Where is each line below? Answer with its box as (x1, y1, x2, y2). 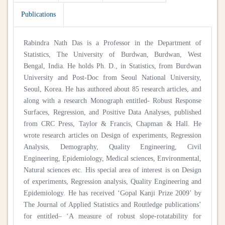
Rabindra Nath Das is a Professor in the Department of (24, 39, 201, 47)
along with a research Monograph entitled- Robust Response (24, 96, 201, 104)
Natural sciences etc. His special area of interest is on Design (24, 166, 201, 174)
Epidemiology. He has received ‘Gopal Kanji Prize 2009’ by (24, 189, 201, 197)
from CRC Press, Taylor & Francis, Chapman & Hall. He (24, 120, 201, 128)
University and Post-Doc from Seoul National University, (24, 73, 201, 81)
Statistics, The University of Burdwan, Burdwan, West (24, 50, 201, 58)
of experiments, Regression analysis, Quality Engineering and (24, 177, 201, 185)
